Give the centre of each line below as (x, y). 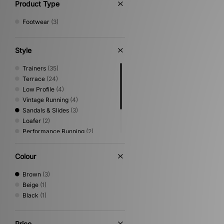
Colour (25, 156)
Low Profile (38, 89)
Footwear (36, 22)
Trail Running (41, 163)
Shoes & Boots (43, 152)
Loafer (32, 121)
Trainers (34, 68)
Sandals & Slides (46, 110)
